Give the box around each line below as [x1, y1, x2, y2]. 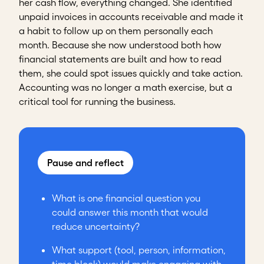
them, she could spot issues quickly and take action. [19, 68, 243, 79]
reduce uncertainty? [52, 221, 140, 232]
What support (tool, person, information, [52, 245, 226, 256]
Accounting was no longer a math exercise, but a [19, 82, 232, 93]
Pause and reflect [47, 157, 124, 169]
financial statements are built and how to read [19, 54, 222, 65]
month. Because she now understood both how [19, 39, 222, 51]
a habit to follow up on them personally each [19, 25, 213, 37]
